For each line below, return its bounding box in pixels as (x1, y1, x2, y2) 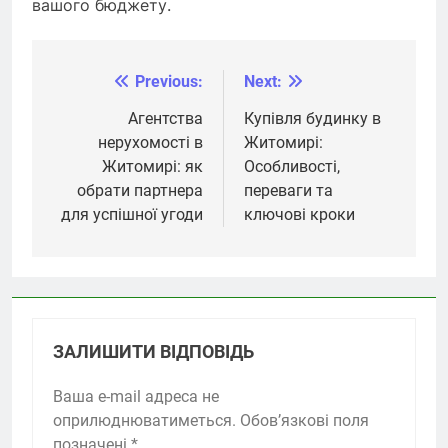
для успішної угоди (61, 204, 203, 224)
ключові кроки (244, 204, 355, 224)
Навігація (51, 72, 158, 101)
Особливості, (244, 156, 340, 176)
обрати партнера (77, 180, 203, 200)
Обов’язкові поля (240, 410, 369, 430)
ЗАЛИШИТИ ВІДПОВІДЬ (53, 341, 254, 362)
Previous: (135, 71, 203, 91)
